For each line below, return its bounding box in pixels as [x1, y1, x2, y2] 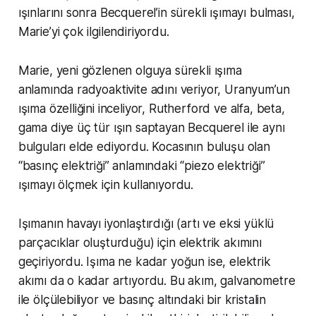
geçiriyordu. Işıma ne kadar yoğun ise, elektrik [18, 254, 271, 269]
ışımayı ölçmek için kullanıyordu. [18, 177, 194, 192]
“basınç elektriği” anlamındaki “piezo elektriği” [18, 158, 265, 173]
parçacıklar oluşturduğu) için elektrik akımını [18, 235, 262, 250]
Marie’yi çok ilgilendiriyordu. [18, 24, 169, 39]
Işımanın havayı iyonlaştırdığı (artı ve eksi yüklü [18, 216, 274, 231]
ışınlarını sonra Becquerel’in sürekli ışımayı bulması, [18, 5, 295, 20]
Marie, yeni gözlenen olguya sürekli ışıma [18, 63, 242, 78]
